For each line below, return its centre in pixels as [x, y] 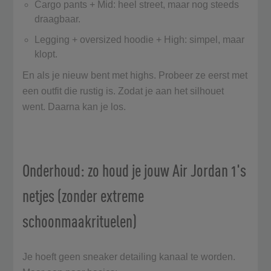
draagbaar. [59, 19]
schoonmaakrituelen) [81, 221]
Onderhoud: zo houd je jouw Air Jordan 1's [135, 170]
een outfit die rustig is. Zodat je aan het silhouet [123, 91]
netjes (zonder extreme [83, 195]
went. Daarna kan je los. [76, 106]
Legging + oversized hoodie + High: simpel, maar [140, 39]
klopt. [47, 54]
